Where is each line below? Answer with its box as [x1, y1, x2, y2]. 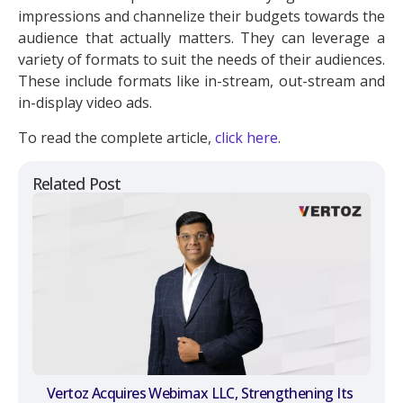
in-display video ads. [18, 93, 152, 113]
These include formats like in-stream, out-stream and [18, 71, 385, 92]
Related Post [32, 173, 121, 195]
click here [215, 127, 278, 148]
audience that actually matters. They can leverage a [18, 28, 385, 49]
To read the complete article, [18, 127, 215, 148]
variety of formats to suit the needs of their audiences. [18, 49, 385, 70]
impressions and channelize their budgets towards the [18, 6, 385, 27]
